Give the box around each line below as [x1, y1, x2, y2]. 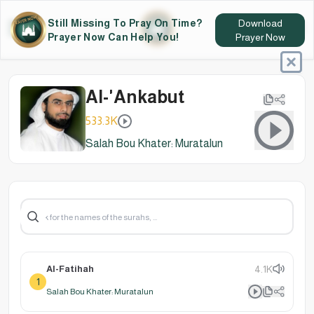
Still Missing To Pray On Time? [48, 17, 203, 29]
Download [238, 17, 282, 29]
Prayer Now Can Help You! [48, 31, 179, 43]
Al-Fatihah [46, 263, 94, 274]
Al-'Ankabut [86, 86, 185, 107]
